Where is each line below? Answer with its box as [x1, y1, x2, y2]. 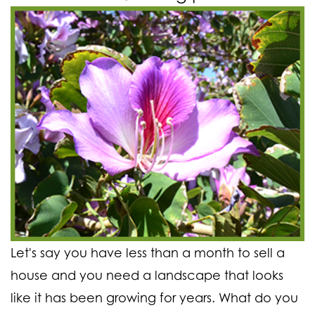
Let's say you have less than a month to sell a [11, 244, 285, 260]
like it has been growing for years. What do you [11, 289, 298, 305]
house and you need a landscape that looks [11, 266, 283, 283]
